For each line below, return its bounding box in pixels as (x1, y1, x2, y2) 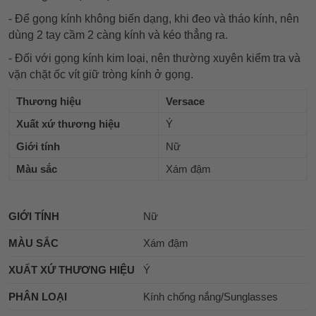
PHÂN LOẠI (8, 290, 67, 303)
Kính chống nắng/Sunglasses (142, 290, 278, 303)
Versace (166, 95, 205, 107)
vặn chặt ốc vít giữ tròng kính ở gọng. (8, 68, 193, 80)
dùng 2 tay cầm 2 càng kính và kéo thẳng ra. (8, 28, 228, 41)
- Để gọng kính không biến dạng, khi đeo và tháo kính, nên (8, 12, 299, 25)
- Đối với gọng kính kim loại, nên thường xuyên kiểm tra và (8, 51, 300, 64)
